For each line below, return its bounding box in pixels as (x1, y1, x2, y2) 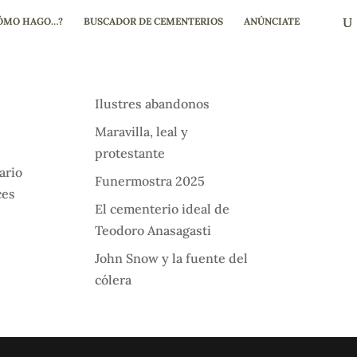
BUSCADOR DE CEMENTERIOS (84, 15, 223, 27)
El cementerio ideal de (95, 201, 230, 217)
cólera (95, 272, 132, 288)
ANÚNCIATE (244, 15, 300, 27)
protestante (95, 145, 166, 161)
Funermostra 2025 (95, 173, 206, 189)
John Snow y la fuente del (95, 250, 249, 266)
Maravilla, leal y (95, 124, 189, 139)
